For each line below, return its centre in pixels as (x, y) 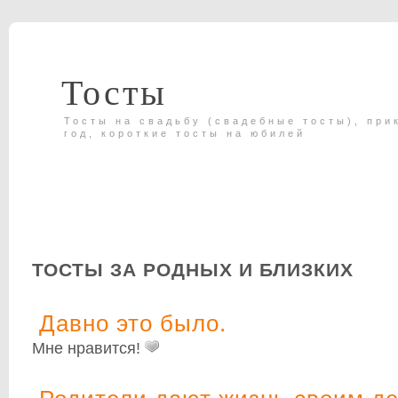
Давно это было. (129, 323)
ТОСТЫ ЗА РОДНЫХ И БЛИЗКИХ (193, 269)
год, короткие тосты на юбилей (185, 133)
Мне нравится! (88, 348)
